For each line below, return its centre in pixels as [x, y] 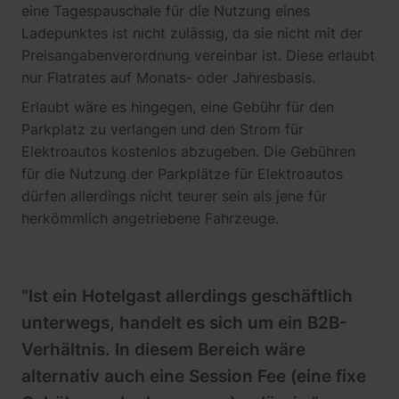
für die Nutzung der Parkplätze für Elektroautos [182, 174]
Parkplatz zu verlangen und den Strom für [163, 130]
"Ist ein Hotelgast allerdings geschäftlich [187, 297]
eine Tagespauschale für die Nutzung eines [166, 11]
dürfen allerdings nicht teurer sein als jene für [174, 196]
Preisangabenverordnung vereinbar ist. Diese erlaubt [198, 56]
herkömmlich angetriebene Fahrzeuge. [150, 219]
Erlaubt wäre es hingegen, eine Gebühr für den [178, 107]
